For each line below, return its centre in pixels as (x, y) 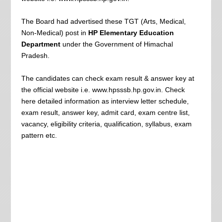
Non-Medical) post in (55, 33)
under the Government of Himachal (117, 44)
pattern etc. (39, 135)
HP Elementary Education (131, 33)
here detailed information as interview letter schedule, (105, 101)
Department (41, 44)
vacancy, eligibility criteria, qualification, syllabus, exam (106, 124)
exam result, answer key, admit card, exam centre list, (105, 112)
